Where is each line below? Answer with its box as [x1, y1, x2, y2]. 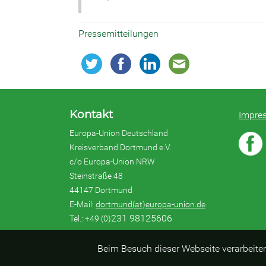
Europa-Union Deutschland [69, 128, 168, 138]
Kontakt [69, 107, 113, 121]
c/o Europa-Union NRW [69, 157, 155, 166]
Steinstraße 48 [69, 171, 123, 180]
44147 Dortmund [69, 185, 132, 195]
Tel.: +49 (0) [69, 214, 111, 223]
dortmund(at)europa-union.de [96, 199, 205, 209]
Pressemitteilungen [78, 28, 159, 39]
